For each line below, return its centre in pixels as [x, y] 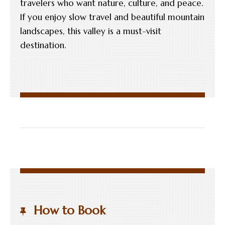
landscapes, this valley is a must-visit [91, 31]
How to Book [70, 210]
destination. [43, 45]
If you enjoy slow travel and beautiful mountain [112, 17]
